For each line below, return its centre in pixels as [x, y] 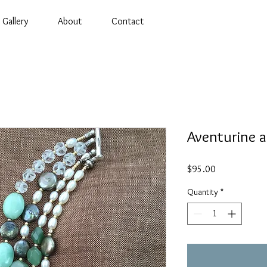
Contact [128, 21]
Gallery [15, 21]
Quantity [203, 192]
